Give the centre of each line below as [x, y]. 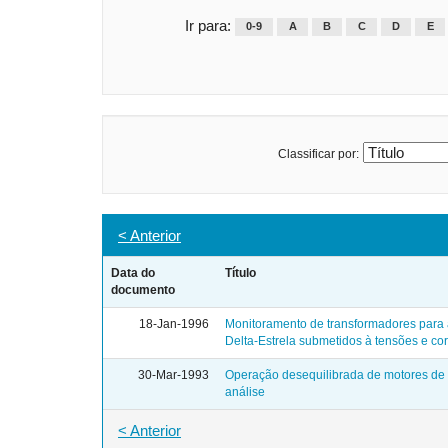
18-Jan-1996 [174, 323]
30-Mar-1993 [173, 374]
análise [245, 391]
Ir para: [207, 25]
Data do [133, 272]
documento [143, 289]
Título [240, 272]
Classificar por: [318, 153]
